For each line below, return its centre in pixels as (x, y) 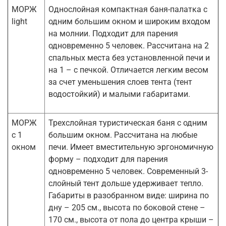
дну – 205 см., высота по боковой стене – (127, 207)
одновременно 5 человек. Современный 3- (128, 171)
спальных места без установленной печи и (129, 58)
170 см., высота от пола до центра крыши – (131, 219)
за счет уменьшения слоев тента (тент (120, 82)
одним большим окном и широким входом (129, 21)
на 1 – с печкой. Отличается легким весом (128, 70)
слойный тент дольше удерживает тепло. (126, 183)
